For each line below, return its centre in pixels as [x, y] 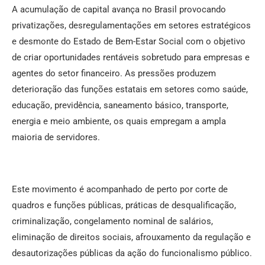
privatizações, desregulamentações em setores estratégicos [131, 26]
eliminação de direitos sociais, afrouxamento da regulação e [131, 237]
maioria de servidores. [56, 138]
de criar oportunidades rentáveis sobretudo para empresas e [131, 58]
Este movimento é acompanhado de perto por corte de [120, 190]
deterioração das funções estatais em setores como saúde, [130, 90]
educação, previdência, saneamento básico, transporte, [120, 106]
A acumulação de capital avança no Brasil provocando [119, 10]
